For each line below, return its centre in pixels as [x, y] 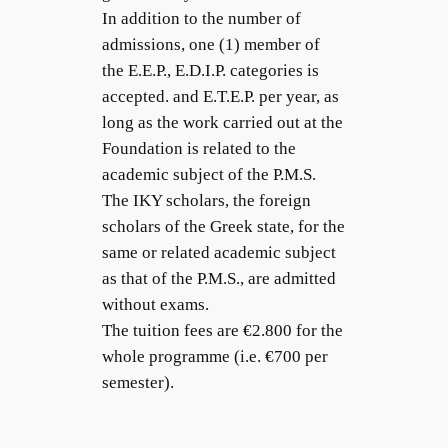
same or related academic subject [219, 253]
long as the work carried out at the [223, 123]
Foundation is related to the [199, 149]
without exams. [156, 305]
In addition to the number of [202, 19]
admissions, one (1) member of [211, 45]
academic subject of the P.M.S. [209, 175]
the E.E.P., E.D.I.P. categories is [211, 71]
